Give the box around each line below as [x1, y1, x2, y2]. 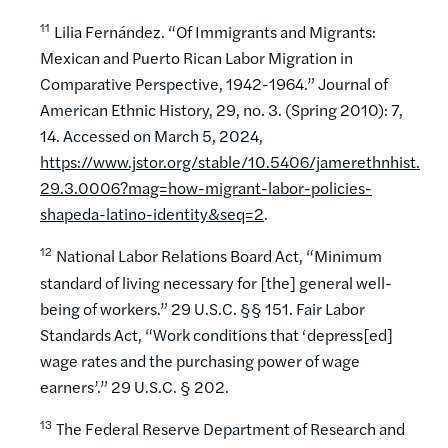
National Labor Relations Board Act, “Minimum [56, 244, 382, 268]
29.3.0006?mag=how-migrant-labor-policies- [40, 176, 372, 200]
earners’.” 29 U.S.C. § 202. [40, 374, 229, 398]
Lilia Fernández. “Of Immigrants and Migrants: [54, 20, 376, 44]
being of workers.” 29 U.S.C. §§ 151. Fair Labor [40, 296, 365, 320]
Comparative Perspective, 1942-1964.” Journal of [40, 72, 388, 96]
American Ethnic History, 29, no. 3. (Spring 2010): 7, [40, 98, 403, 122]
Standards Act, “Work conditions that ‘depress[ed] [40, 322, 393, 346]
